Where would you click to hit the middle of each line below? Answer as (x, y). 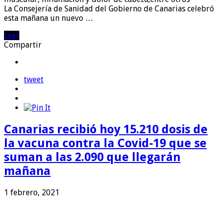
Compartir (23, 45)
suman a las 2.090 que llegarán (92, 157)
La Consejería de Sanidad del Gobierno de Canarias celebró (109, 8)
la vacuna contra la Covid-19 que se (105, 143)
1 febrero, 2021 (32, 192)
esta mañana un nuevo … (49, 18)
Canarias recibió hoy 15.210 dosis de (106, 129)
